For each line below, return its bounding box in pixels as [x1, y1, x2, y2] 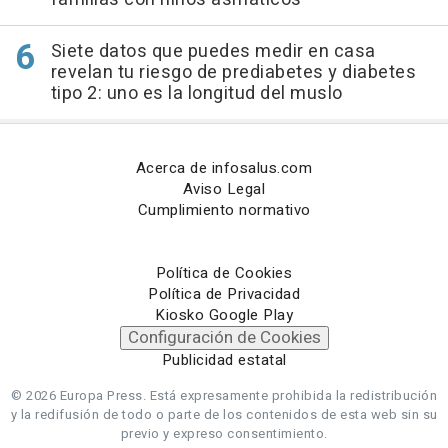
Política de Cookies [155, 262, 293, 285]
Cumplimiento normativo [137, 199, 311, 222]
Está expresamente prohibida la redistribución [149, 386, 437, 406]
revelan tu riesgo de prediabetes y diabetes [50, 59, 416, 87]
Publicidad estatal [161, 349, 287, 372]
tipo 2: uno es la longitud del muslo [50, 80, 343, 108]
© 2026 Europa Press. [11, 386, 150, 406]
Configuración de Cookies [127, 325, 321, 351]
